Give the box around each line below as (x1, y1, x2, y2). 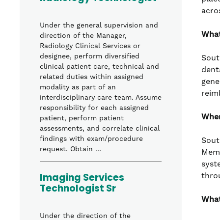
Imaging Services (40, 170, 124, 187)
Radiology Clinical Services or (40, 42, 140, 51)
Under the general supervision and (40, 21, 158, 30)
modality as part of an (40, 83, 116, 92)
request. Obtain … (40, 145, 101, 154)
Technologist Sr (40, 181, 116, 198)
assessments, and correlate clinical (40, 124, 160, 134)
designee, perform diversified (40, 52, 139, 61)
